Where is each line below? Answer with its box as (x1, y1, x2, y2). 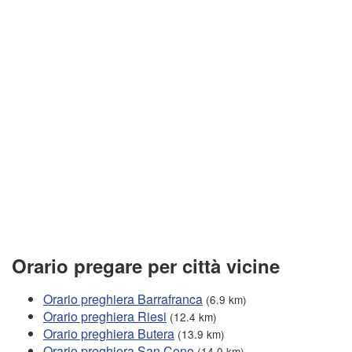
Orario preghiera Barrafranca (43, 289, 203, 308)
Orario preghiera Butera (43, 324, 174, 343)
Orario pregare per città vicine (12, 251, 280, 279)
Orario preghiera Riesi (43, 306, 167, 325)
